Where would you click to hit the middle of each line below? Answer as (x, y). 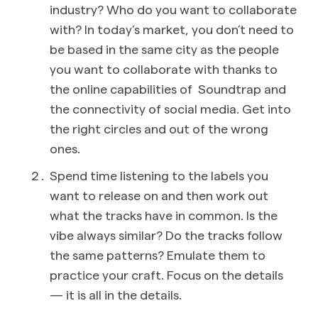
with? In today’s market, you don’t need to (172, 28)
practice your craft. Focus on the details (166, 274)
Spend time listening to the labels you (159, 175)
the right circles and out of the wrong (159, 128)
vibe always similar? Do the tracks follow (166, 234)
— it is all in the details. (116, 294)
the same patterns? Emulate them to (158, 254)
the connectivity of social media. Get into (170, 108)
